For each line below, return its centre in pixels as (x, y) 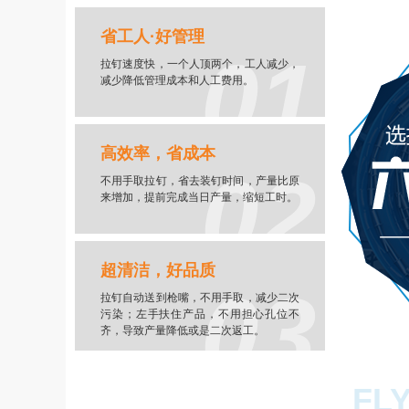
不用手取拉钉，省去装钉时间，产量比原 (200, 181)
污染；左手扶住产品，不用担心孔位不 (200, 314)
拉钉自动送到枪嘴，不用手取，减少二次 (200, 298)
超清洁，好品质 (158, 270)
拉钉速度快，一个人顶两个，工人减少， (200, 64)
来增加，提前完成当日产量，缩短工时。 (199, 197)
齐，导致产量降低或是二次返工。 (183, 330)
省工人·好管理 (152, 37)
